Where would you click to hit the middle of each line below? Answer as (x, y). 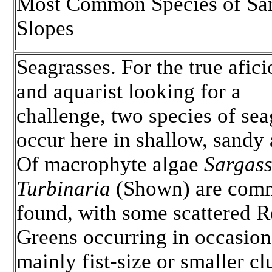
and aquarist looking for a (129, 92)
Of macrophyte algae (110, 165)
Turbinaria (63, 189)
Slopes (45, 28)
